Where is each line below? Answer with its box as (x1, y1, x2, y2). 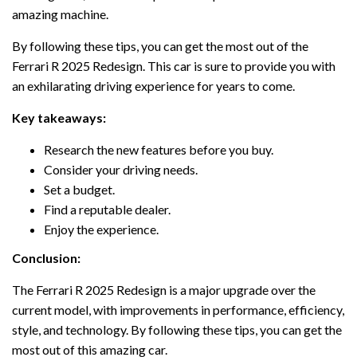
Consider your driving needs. (44, 161, 198, 177)
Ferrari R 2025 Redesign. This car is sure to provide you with (12, 57, 335, 73)
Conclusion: (12, 250, 80, 266)
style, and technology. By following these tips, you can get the (12, 322, 342, 338)
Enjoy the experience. (44, 221, 159, 237)
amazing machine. (12, 6, 108, 22)
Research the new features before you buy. (44, 141, 273, 157)
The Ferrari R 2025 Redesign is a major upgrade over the (12, 282, 316, 298)
